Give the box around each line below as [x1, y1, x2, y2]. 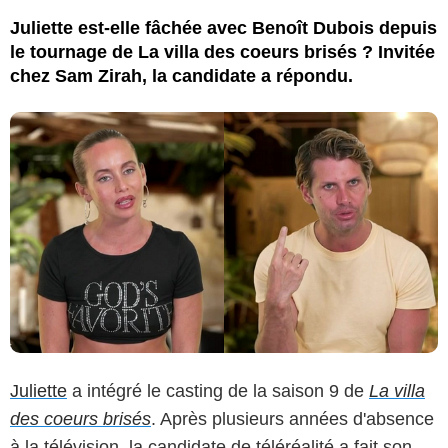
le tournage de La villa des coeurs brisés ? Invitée [10, 41, 435, 62]
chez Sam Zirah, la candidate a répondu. [10, 65, 353, 86]
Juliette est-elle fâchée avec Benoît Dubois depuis [10, 17, 437, 38]
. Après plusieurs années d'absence [151, 408, 434, 429]
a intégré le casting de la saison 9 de [67, 380, 369, 401]
